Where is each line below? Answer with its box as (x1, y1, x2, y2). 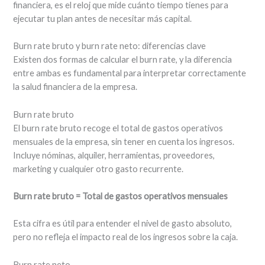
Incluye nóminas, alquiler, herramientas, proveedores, (13, 150, 215, 160)
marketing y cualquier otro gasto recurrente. (13, 163, 184, 174)
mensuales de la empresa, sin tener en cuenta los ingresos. (13, 136, 235, 147)
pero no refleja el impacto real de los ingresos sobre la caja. (13, 232, 238, 243)
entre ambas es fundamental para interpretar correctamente (13, 68, 247, 79)
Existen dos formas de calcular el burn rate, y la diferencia (13, 54, 232, 65)
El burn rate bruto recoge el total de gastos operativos (13, 122, 224, 133)
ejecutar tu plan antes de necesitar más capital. (13, 14, 192, 24)
